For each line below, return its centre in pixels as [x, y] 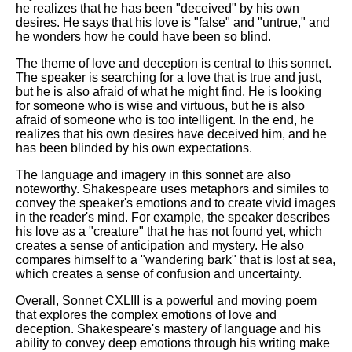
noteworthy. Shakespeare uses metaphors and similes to [172, 189]
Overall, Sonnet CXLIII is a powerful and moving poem [166, 301]
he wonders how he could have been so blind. [143, 37]
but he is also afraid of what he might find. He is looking [169, 92]
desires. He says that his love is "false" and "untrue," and [173, 23]
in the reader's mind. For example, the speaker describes [173, 218]
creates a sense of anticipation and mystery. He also [160, 246]
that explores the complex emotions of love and [146, 315]
